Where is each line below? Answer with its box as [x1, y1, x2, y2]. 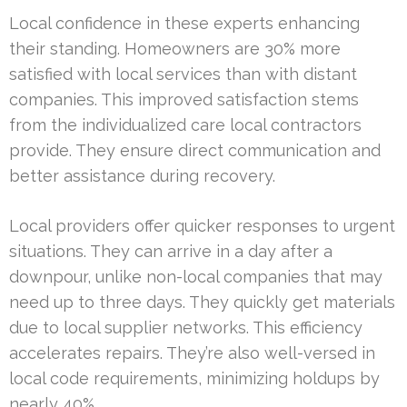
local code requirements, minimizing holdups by [9, 369, 380, 389]
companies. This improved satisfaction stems [9, 90, 359, 110]
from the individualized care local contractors [9, 115, 362, 135]
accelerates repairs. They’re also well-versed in [9, 343, 375, 363]
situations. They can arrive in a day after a [9, 242, 333, 262]
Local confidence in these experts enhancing [9, 14, 360, 34]
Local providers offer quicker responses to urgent [9, 216, 395, 236]
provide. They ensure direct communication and [9, 141, 381, 161]
